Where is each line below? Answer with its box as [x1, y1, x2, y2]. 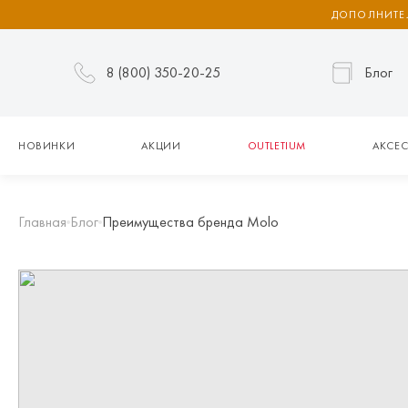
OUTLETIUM [247, 138, 306, 153]
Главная [18, 212, 66, 231]
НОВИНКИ [18, 138, 76, 153]
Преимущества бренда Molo [102, 212, 279, 231]
